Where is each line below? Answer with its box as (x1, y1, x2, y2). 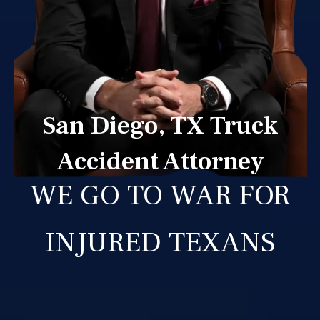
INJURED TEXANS (44, 224, 276, 261)
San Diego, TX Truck (41, 109, 279, 142)
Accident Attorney (56, 144, 264, 178)
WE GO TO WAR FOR (30, 176, 290, 214)
